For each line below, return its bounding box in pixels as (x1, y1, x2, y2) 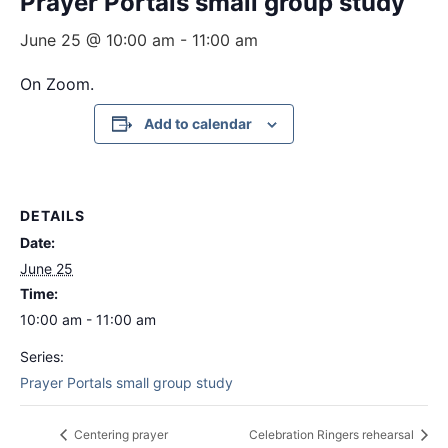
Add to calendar (143, 115, 252, 132)
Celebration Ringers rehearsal (249, 427, 417, 443)
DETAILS (20, 207, 85, 224)
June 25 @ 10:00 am (20, 30, 175, 50)
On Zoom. (20, 74, 94, 94)
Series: (20, 348, 64, 365)
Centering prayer (71, 427, 168, 443)
